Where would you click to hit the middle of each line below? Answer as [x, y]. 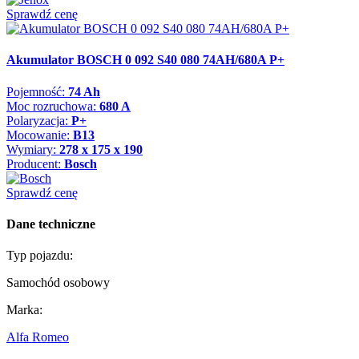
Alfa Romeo [38, 337]
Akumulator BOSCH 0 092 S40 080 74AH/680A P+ [145, 60]
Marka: [24, 310]
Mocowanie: [40, 135]
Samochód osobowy [58, 283]
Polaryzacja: [39, 120]
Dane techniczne [51, 224]
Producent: [35, 163]
